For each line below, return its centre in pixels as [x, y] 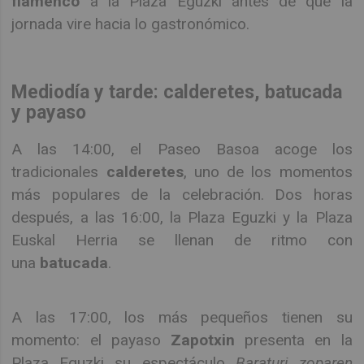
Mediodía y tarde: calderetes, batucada [177, 93]
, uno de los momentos [268, 172]
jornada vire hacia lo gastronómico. [131, 24]
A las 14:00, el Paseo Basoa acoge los [182, 149]
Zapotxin [203, 340]
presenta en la [294, 340]
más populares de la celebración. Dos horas [182, 195]
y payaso [49, 113]
